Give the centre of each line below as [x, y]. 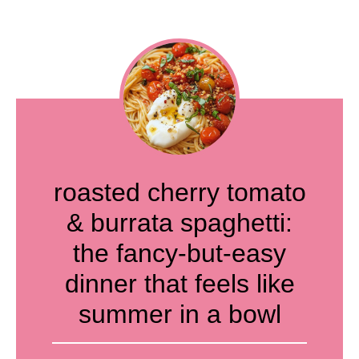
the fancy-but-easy [179, 253]
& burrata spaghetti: [179, 223]
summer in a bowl [179, 314]
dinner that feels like [179, 284]
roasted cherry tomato [179, 192]
